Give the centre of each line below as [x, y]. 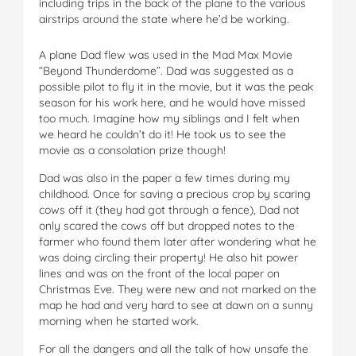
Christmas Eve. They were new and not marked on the [178, 289]
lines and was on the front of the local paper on [159, 273]
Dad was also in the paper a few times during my [164, 178]
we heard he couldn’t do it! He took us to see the [163, 134]
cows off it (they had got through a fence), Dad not [169, 209]
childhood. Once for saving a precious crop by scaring [175, 193]
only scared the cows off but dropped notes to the [167, 225]
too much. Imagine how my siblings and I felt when [169, 118]
